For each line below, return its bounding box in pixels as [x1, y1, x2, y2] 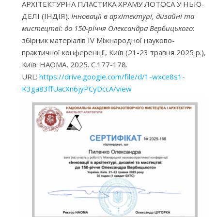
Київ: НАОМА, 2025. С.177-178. [22, 60, 127, 70]
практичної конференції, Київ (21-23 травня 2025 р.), [22, 47, 206, 58]
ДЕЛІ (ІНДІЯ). [22, 11, 71, 21]
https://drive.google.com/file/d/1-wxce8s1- [39, 72, 185, 82]
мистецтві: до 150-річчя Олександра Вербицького [22, 23, 193, 33]
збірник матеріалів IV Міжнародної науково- [22, 35, 175, 46]
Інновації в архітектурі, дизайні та [71, 11, 194, 21]
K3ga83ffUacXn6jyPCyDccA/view [22, 84, 132, 94]
